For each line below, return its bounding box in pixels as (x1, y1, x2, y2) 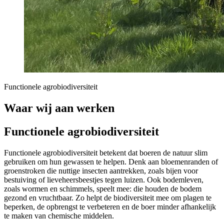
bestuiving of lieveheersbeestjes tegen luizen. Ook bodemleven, (4, 175, 203, 184)
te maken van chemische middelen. (4, 211, 114, 220)
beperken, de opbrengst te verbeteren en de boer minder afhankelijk (4, 202, 216, 211)
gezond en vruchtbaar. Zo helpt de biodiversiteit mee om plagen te (4, 193, 211, 202)
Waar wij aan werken (4, 101, 114, 115)
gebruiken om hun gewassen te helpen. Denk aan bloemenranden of (4, 157, 218, 166)
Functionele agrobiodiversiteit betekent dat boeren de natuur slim (4, 148, 207, 157)
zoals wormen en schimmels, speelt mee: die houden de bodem (4, 184, 201, 193)
